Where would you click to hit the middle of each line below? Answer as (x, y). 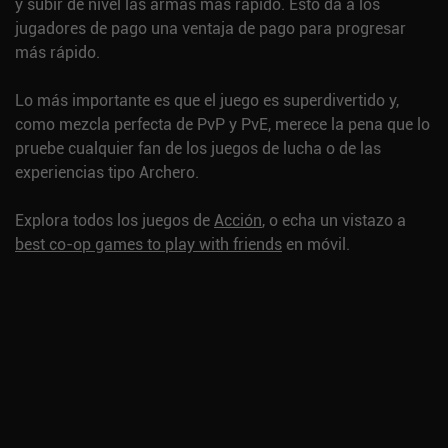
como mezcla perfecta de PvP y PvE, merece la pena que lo (222, 124)
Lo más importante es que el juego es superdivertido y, (207, 100)
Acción (238, 220)
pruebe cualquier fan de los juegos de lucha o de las (198, 148)
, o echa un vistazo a (334, 220)
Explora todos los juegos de (114, 220)
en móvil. (316, 244)
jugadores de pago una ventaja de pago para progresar (210, 28)
